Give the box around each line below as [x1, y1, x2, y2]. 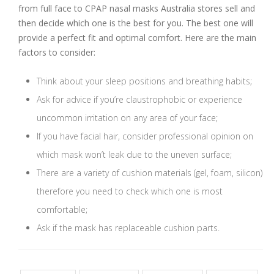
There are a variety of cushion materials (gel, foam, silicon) [37, 166, 262, 179]
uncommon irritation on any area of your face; [37, 111, 218, 124]
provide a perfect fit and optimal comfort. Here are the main [18, 31, 256, 43]
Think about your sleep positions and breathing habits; [37, 75, 252, 87]
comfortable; [37, 203, 87, 215]
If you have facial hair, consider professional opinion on [37, 130, 253, 142]
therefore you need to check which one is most [37, 185, 223, 197]
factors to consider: [18, 46, 95, 58]
